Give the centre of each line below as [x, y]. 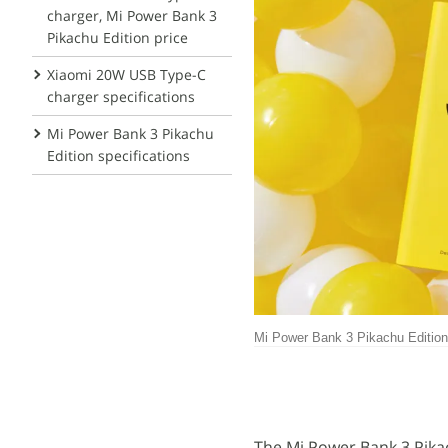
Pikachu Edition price [117, 37]
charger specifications [121, 96]
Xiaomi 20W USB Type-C [126, 74]
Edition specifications [118, 155]
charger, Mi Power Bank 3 [132, 15]
